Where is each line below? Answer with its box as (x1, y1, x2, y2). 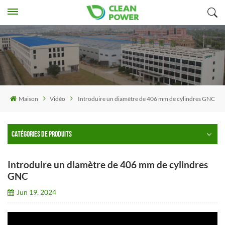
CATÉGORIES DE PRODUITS (12, 129, 72, 138)
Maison (18, 94, 38, 102)
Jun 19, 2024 (16, 187, 56, 196)
